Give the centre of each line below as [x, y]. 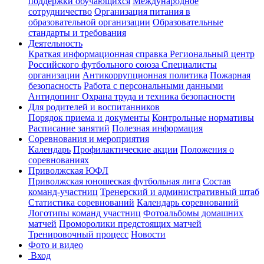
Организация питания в [142, 11]
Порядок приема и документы [89, 118]
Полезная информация [157, 128]
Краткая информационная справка [99, 54]
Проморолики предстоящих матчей [130, 224]
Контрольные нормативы [203, 118]
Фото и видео [56, 245]
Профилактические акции [126, 149]
